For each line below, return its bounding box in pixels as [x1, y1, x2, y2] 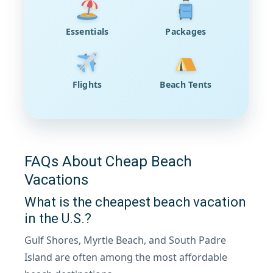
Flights [72, 78, 102, 90]
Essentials [65, 26, 109, 38]
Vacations [24, 171, 88, 188]
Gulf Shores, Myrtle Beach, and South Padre [24, 233, 226, 247]
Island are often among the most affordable [24, 250, 227, 264]
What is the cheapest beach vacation [24, 194, 246, 210]
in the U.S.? [24, 210, 91, 226]
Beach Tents [160, 78, 212, 90]
